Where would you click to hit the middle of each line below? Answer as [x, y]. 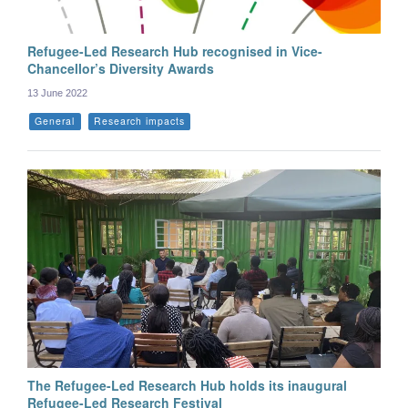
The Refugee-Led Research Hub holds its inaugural [187, 386]
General [55, 121]
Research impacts [139, 121]
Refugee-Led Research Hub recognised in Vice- [175, 51]
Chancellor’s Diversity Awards [121, 69]
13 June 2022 [57, 93]
